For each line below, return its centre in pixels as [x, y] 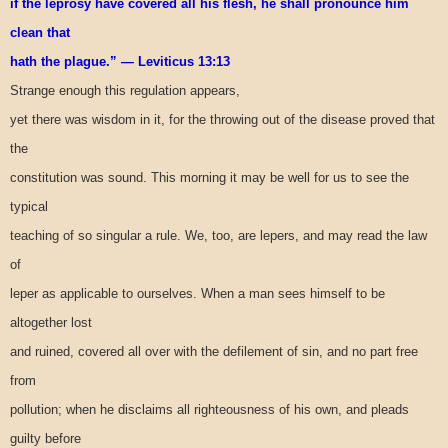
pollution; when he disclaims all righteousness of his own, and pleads [209, 409]
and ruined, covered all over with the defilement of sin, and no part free [214, 351]
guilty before [45, 438]
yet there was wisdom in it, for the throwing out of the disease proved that [222, 119]
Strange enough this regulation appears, [125, 90]
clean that [40, 32]
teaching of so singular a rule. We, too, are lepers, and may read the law [218, 235]
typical [29, 206]
